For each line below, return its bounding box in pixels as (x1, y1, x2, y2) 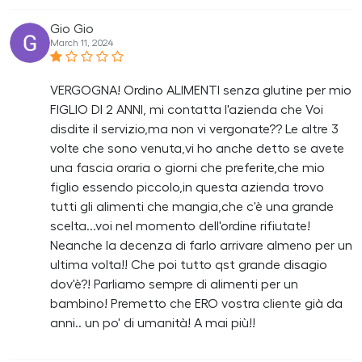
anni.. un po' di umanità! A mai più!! (50, 316, 255, 330)
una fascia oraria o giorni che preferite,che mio (50, 161, 325, 175)
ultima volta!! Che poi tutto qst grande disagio (50, 258, 327, 271)
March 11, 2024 (50, 37, 113, 48)
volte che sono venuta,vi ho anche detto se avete (50, 141, 344, 155)
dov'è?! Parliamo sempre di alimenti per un (50, 277, 298, 291)
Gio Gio (50, 22, 94, 36)
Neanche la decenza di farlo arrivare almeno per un (50, 238, 352, 252)
